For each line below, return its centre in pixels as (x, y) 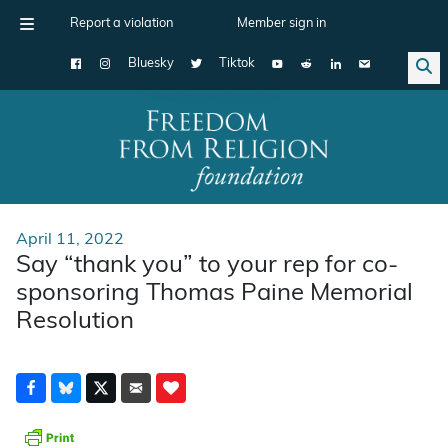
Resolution (75, 321)
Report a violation (121, 23)
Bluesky (151, 63)
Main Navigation (89, 162)
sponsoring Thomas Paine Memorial (214, 293)
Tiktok (237, 63)
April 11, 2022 (70, 239)
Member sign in (281, 23)
